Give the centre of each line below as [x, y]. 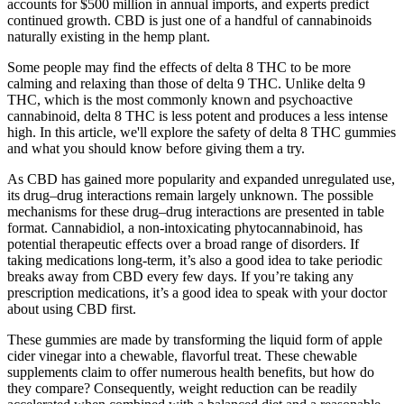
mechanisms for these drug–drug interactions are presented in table [196, 212]
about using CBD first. [72, 309]
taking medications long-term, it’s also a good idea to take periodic [195, 261]
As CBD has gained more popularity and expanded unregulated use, [201, 179]
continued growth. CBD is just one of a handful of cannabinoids [189, 21]
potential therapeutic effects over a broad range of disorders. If [183, 244]
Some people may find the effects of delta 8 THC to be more [179, 68]
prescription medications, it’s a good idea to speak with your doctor [197, 293]
